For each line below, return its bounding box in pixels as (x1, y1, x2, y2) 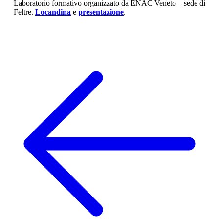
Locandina (35, 8, 71, 17)
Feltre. (14, 8, 35, 17)
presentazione (78, 8, 124, 17)
